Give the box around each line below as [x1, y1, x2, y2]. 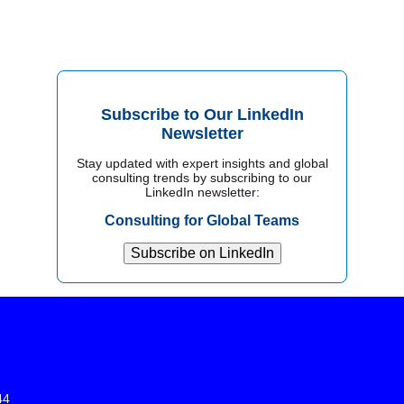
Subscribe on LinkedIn [130, 245, 274, 261]
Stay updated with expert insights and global [76, 156, 328, 170]
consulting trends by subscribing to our [92, 170, 312, 185]
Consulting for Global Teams [105, 213, 299, 228]
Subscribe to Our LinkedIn [100, 106, 304, 124]
